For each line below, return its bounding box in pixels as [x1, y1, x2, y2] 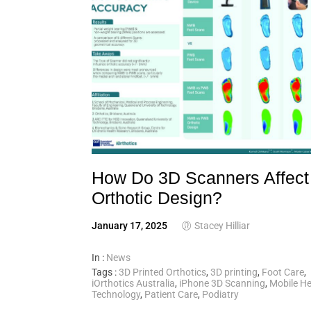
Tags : [92, 266, 119, 278]
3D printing [210, 266, 258, 278]
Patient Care [144, 288, 198, 300]
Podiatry [202, 288, 239, 300]
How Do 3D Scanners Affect [92, 167, 309, 187]
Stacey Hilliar [194, 219, 250, 231]
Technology [92, 288, 140, 300]
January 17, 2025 [92, 219, 167, 231]
